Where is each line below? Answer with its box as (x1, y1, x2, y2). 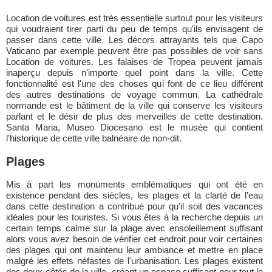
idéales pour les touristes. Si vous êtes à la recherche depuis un (6, 212, 263, 222)
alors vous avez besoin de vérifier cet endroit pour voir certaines (6, 234, 263, 244)
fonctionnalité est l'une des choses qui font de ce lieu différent (6, 78, 263, 89)
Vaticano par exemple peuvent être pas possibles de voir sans (6, 46, 263, 56)
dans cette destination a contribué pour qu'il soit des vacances (6, 201, 263, 211)
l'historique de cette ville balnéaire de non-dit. (6, 133, 182, 143)
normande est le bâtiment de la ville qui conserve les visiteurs (6, 100, 263, 110)
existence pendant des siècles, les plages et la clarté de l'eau (6, 190, 263, 200)
